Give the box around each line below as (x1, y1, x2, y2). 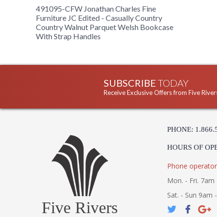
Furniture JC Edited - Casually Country (36, 13, 162, 23)
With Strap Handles (36, 31, 101, 41)
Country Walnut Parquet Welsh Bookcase (36, 22, 173, 32)
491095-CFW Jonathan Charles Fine (36, 4, 156, 14)
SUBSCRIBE (104, 77, 158, 89)
